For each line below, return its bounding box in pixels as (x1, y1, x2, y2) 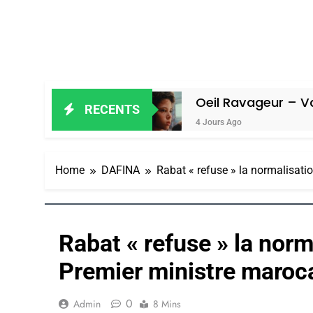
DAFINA (101, 163, 140, 177)
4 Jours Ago (135, 117, 182, 128)
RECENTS (85, 101, 140, 117)
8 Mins (153, 297, 181, 312)
